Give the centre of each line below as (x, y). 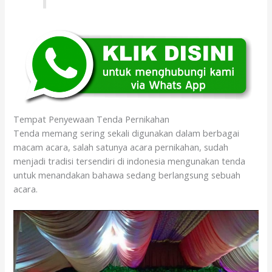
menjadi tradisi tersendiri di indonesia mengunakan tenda (130, 161)
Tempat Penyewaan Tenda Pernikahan (92, 119)
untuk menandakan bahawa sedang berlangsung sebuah (127, 175)
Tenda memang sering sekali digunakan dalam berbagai (127, 133)
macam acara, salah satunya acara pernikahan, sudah (121, 147)
